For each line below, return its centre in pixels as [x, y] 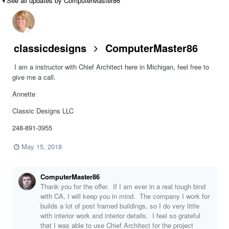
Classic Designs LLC [43, 110]
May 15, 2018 [42, 146]
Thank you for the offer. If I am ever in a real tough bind [123, 186]
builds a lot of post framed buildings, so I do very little [120, 205]
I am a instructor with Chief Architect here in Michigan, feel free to [111, 66]
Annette [24, 94]
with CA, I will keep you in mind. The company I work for [125, 196]
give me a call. [35, 77]
